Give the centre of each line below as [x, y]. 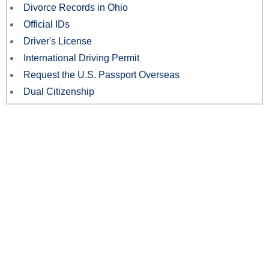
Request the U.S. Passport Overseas [101, 75]
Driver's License [58, 41]
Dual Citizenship [59, 92]
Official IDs [47, 25]
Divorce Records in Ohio [76, 8]
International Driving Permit [81, 58]
